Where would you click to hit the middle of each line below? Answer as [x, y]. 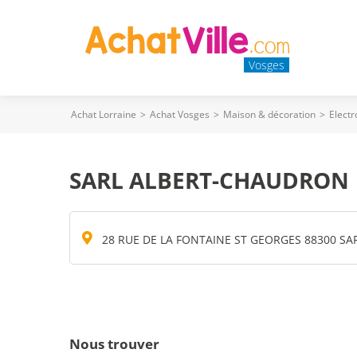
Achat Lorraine [104, 114]
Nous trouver [114, 344]
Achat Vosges [180, 114]
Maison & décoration [269, 114]
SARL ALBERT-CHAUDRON [209, 180]
